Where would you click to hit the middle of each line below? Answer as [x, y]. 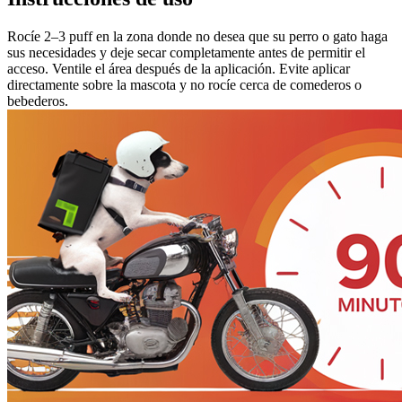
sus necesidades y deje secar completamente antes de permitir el [186, 52]
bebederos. [38, 100]
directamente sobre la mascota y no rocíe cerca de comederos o [184, 84]
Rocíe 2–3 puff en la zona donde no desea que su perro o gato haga [197, 36]
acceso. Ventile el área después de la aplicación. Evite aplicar [179, 68]
